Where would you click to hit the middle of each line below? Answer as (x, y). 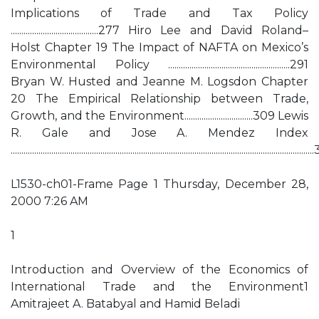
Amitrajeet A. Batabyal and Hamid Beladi (125, 304)
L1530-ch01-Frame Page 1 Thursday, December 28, (159, 184)
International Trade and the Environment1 (159, 287)
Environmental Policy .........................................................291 (159, 64)
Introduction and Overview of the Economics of (159, 270)
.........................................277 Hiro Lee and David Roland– (159, 30)
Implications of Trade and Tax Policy (159, 13)
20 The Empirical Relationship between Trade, (159, 99)
